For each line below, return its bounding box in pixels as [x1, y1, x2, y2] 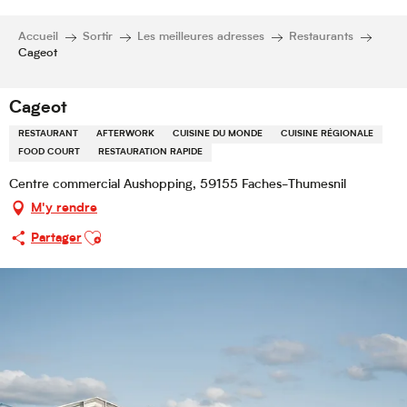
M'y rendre [31, 201, 97, 215]
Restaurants [289, 31, 353, 43]
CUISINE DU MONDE [173, 130, 263, 140]
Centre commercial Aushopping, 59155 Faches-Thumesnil [9, 178, 346, 193]
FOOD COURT [18, 148, 80, 158]
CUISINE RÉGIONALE [281, 130, 373, 140]
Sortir [83, 31, 113, 43]
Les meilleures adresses [137, 31, 264, 43]
